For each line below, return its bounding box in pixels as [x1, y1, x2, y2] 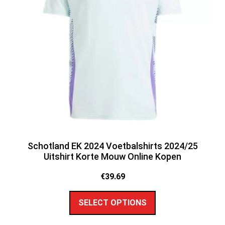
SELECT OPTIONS [78, 197, 147, 207]
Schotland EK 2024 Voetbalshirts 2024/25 [27, 140, 198, 151]
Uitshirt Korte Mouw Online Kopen [44, 151, 181, 162]
